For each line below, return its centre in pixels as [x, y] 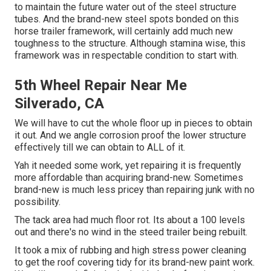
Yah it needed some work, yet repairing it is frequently [128, 165]
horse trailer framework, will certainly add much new [124, 31]
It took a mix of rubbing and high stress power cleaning [130, 250]
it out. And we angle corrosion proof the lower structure [130, 135]
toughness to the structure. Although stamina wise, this [130, 43]
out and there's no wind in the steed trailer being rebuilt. [131, 232]
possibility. [38, 201]
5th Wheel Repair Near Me [101, 85]
